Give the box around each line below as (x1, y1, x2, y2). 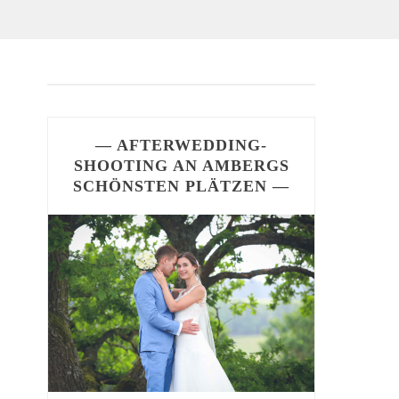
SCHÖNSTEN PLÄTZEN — (73, 177, 290, 196)
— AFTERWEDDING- (95, 136, 268, 155)
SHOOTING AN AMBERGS (73, 157, 289, 175)
